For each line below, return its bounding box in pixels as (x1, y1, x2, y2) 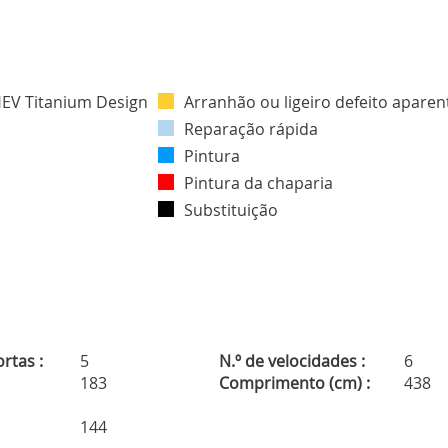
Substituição (184, 199, 278, 222)
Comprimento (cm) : (218, 372, 370, 395)
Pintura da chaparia (184, 172, 333, 195)
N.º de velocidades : (218, 350, 365, 373)
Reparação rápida (184, 118, 318, 141)
